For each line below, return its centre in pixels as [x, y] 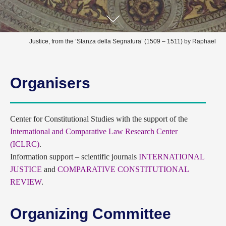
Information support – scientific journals [74, 157]
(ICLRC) [25, 144]
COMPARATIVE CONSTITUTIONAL [123, 169]
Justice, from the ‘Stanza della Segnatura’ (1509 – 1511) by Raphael [123, 41]
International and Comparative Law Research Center [94, 131]
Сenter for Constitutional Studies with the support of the [99, 119]
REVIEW [26, 182]
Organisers [50, 83]
